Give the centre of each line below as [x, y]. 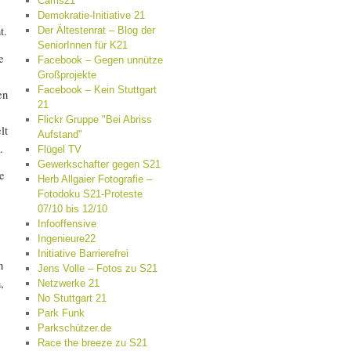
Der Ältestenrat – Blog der [96, 30]
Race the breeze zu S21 [92, 343]
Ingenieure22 [66, 239]
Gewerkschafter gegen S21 [99, 164]
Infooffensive [67, 224]
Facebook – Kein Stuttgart [97, 90]
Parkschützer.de [74, 328]
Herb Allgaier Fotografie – [94, 179]
